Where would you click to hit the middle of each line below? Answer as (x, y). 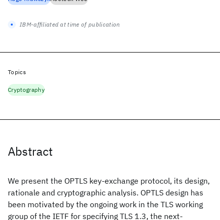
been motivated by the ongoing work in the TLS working (105, 204)
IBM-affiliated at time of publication (70, 24)
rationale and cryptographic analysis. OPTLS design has (106, 192)
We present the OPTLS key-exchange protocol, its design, (109, 181)
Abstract (30, 151)
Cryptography (26, 90)
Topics (17, 72)
